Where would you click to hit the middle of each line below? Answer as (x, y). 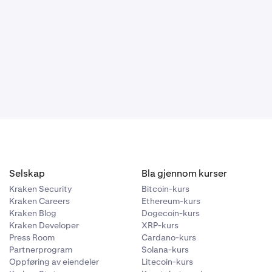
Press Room (32, 238)
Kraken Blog (32, 213)
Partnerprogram (40, 250)
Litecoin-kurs (168, 262)
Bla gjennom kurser (185, 174)
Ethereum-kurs (171, 201)
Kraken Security (40, 189)
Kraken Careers (39, 201)
